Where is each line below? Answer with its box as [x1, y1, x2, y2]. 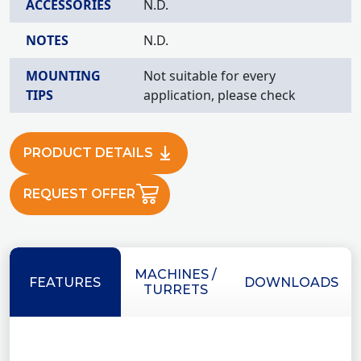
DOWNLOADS [244, 274, 338, 290]
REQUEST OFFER [23, 186, 135, 202]
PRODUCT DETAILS [23, 144, 153, 160]
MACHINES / [135, 267, 218, 283]
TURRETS [143, 282, 209, 298]
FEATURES [29, 274, 102, 290]
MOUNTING [26, 67, 101, 85]
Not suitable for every [143, 67, 276, 85]
